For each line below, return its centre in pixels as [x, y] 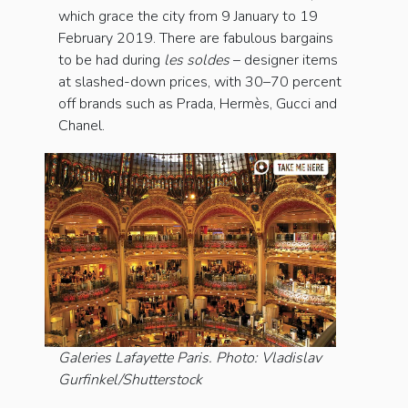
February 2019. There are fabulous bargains [196, 39]
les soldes [199, 61]
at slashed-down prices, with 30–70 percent [200, 82]
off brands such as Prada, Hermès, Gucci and [198, 104]
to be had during [111, 61]
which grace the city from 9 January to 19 [188, 17]
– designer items [286, 61]
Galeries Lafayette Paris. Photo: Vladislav [190, 358]
